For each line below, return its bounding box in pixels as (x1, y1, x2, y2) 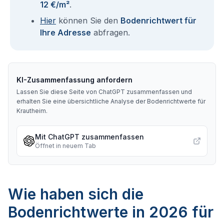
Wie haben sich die (8, 185, 143, 203)
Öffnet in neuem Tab (35, 142, 96, 149)
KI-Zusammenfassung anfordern (16, 75, 132, 84)
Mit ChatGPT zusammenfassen (35, 132, 144, 141)
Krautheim (16, 107, 46, 114)
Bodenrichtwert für (120, 15, 196, 25)
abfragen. (91, 27, 130, 37)
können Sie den (56, 15, 120, 25)
